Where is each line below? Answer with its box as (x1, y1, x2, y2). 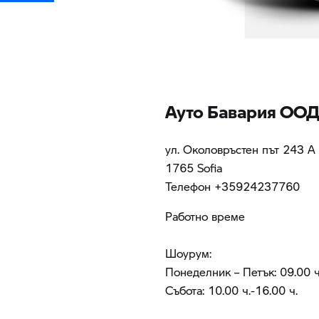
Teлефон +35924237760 (165, 178, 300, 195)
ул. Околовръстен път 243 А (165, 141, 315, 158)
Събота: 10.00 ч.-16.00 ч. (165, 282, 298, 299)
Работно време (165, 208, 245, 225)
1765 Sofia (165, 159, 222, 177)
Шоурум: (165, 245, 211, 262)
